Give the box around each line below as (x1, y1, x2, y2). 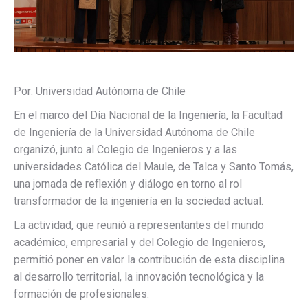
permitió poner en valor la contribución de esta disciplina (14, 253, 285, 266)
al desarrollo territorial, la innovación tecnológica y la (14, 270, 264, 283)
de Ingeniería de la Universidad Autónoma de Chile (14, 126, 255, 139)
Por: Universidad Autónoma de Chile (14, 85, 186, 98)
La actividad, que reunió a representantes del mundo (14, 219, 264, 232)
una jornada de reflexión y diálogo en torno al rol (14, 177, 242, 190)
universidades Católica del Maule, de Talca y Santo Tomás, (14, 160, 294, 173)
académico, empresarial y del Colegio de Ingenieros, (14, 236, 265, 249)
